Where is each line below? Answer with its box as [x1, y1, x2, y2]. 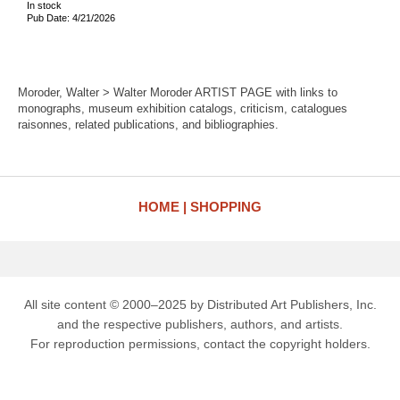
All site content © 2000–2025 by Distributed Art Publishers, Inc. [23, 297, 377, 312]
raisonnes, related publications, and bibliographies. [18, 118, 279, 131]
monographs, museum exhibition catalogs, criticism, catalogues [18, 102, 347, 115]
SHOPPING [190, 199, 262, 214]
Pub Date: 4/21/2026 [27, 12, 115, 23]
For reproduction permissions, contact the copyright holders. [29, 337, 371, 351]
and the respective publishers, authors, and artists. [57, 317, 343, 331]
